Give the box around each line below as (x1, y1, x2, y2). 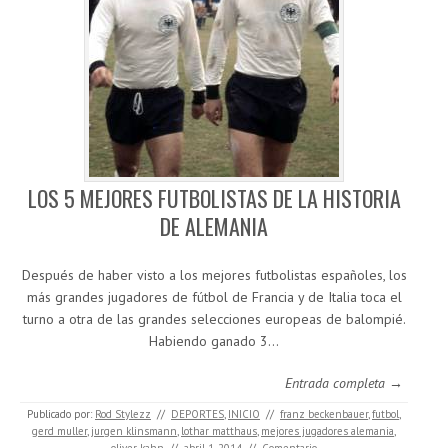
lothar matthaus (181, 424, 257, 439)
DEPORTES (171, 407, 224, 422)
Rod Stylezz (95, 407, 151, 422)
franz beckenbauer (280, 407, 368, 422)
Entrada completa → (285, 374, 403, 393)
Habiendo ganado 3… (149, 332, 279, 351)
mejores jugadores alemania (261, 424, 394, 439)
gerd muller (32, 424, 87, 439)
